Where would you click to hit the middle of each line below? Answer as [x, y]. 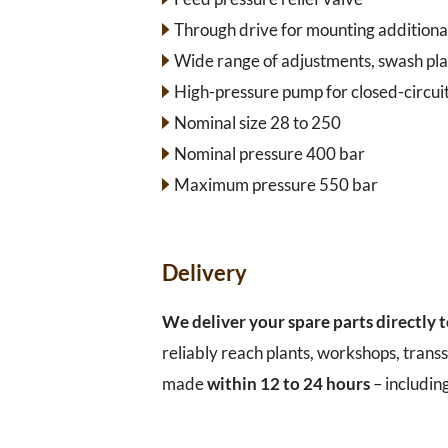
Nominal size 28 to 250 [257, 122]
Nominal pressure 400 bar [269, 153]
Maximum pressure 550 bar [275, 184]
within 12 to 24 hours [288, 383]
